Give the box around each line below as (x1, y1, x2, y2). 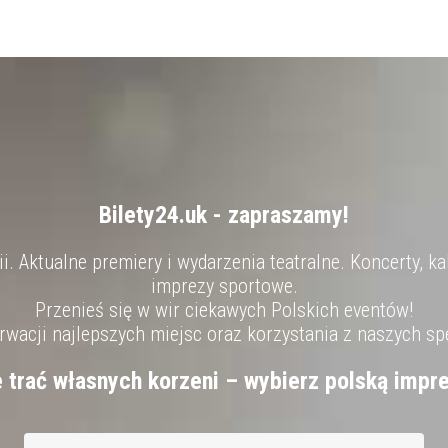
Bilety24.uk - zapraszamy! (99, 201, 349, 230)
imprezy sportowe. (150, 274, 298, 299)
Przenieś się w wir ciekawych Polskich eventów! (35, 298, 413, 323)
